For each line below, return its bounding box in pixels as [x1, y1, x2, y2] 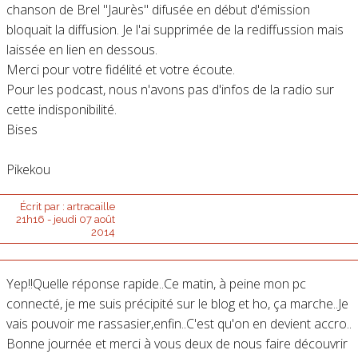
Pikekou [6, 161, 50, 179]
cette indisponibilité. [6, 101, 117, 119]
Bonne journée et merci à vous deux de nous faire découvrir [6, 334, 348, 352]
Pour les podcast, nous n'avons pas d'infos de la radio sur [6, 81, 334, 99]
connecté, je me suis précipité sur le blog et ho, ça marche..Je [6, 294, 348, 312]
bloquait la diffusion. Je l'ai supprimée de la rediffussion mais [6, 21, 344, 39]
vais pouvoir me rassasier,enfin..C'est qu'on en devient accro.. [6, 314, 352, 332]
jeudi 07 [53, 213, 92, 225]
